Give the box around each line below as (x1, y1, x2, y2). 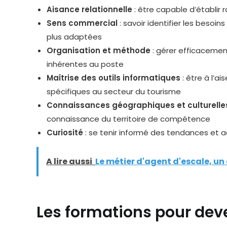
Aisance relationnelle (47, 4, 132, 15)
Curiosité (47, 127, 83, 138)
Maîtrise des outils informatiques (47, 72, 180, 83)
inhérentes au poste (47, 59, 124, 69)
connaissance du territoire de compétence (47, 113, 210, 124)
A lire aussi (46, 156, 92, 167)
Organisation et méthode (47, 45, 150, 56)
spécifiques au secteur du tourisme (47, 86, 181, 97)
